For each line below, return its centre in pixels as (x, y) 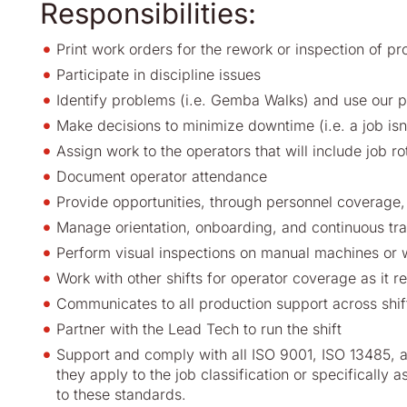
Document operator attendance (164, 176)
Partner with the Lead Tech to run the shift (199, 329)
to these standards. (121, 394)
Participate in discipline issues (159, 74)
